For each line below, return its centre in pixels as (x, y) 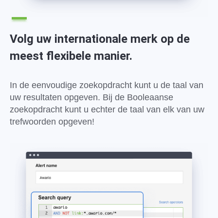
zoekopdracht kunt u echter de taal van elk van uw (107, 110)
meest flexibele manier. (71, 56)
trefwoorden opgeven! (52, 122)
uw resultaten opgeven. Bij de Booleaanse (91, 98)
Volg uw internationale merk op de (100, 39)
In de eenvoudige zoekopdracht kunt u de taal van (107, 85)
